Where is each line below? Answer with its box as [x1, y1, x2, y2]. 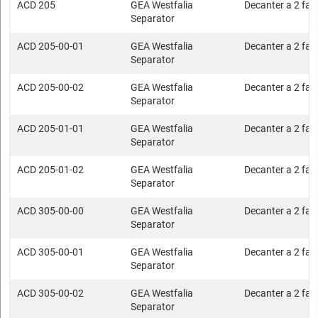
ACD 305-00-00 [17, 205, 84, 216]
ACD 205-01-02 [17, 164, 84, 175]
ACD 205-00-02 [17, 82, 84, 93]
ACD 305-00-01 [17, 246, 84, 258]
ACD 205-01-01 [17, 123, 84, 134]
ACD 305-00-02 [17, 287, 84, 299]
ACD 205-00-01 [17, 40, 84, 52]
